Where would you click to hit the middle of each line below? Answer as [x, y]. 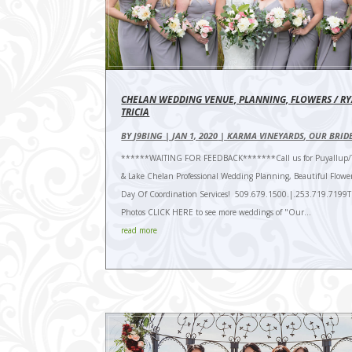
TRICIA [136, 112]
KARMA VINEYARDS [266, 136]
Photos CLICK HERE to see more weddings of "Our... [216, 213]
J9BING [148, 136]
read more [139, 231]
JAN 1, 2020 [195, 136]
